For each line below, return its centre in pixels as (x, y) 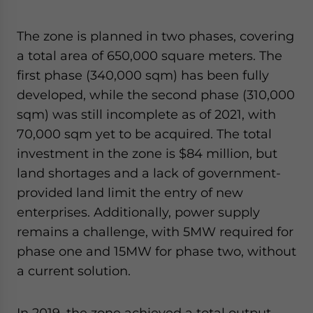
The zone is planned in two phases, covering (155, 36)
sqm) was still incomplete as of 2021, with (146, 114)
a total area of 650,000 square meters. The (150, 56)
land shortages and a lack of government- (149, 173)
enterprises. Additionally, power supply (138, 212)
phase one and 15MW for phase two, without (156, 251)
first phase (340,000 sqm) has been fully (143, 75)
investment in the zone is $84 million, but (147, 153)
